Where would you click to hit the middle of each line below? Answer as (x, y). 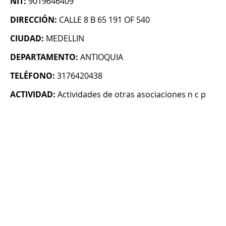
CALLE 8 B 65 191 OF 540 (104, 20)
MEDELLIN (65, 39)
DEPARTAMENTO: (44, 57)
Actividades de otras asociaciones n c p (132, 95)
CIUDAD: (27, 39)
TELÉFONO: (33, 76)
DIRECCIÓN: (34, 20)
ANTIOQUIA (102, 57)
